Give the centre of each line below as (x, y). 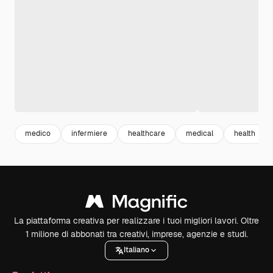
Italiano (136, 250)
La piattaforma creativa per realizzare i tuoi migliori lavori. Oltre (136, 220)
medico (38, 134)
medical (200, 134)
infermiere (89, 134)
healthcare (147, 134)
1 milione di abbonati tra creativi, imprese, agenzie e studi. (136, 234)
